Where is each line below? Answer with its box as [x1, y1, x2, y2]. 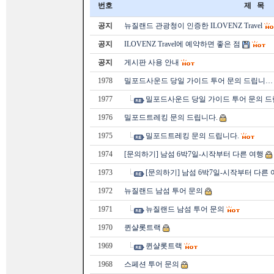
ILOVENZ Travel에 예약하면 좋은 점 [124, 40, 240, 48]
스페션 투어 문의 [124, 260, 179, 268]
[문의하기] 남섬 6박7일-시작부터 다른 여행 [124, 150, 264, 158]
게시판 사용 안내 [124, 58, 179, 67]
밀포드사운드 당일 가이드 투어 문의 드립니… [124, 76, 273, 85]
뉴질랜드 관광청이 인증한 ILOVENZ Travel [124, 21, 262, 30]
